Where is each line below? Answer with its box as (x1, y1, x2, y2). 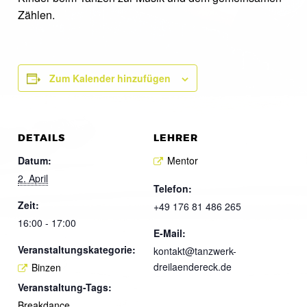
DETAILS (18, 132, 65, 145)
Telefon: (153, 181, 192, 195)
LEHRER (153, 132, 198, 145)
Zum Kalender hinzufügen (49, 71, 171, 85)
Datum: (18, 153, 51, 167)
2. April (18, 171, 48, 185)
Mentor (167, 153, 198, 167)
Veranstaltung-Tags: (18, 280, 112, 294)
